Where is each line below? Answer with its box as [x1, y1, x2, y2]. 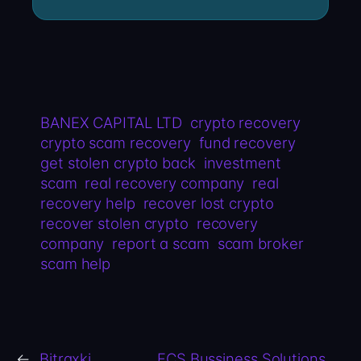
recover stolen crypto [40, 214, 189, 233]
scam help [40, 255, 111, 273]
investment [203, 154, 281, 172]
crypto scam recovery [40, 134, 191, 152]
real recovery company [85, 174, 245, 193]
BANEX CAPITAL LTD [40, 114, 183, 132]
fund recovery [198, 134, 296, 152]
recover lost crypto [143, 194, 274, 213]
